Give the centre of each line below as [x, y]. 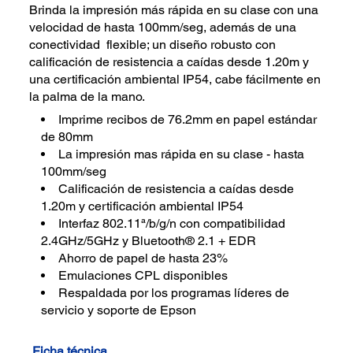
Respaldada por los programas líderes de [174, 293]
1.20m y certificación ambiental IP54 [143, 206]
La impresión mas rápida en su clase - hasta [182, 154]
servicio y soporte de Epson [119, 310]
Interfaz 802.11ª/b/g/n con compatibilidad [172, 224]
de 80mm [67, 137]
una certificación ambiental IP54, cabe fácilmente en [175, 79]
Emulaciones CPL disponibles [143, 276]
